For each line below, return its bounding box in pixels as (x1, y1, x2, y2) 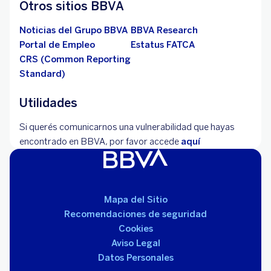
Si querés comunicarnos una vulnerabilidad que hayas (19, 122, 235, 132)
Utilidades (19, 96, 77, 110)
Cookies (118, 223, 153, 234)
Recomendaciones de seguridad (64, 209, 207, 220)
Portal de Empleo (19, 39, 95, 50)
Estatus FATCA (131, 39, 195, 50)
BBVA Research (131, 25, 198, 36)
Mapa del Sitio (103, 194, 168, 205)
